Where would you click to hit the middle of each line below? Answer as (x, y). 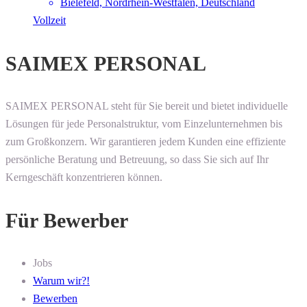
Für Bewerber (67, 221)
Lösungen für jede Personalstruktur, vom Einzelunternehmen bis (144, 124)
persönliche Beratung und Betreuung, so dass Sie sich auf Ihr (137, 160)
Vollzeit (49, 21)
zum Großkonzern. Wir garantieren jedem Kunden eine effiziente (146, 142)
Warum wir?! (61, 281)
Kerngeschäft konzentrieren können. (84, 177)
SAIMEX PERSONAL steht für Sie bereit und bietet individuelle (147, 106)
